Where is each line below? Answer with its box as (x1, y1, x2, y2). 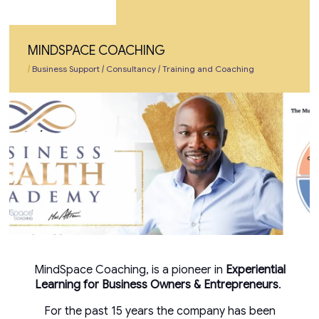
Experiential (225, 262, 286, 277)
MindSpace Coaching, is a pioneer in (33, 262, 226, 277)
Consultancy (104, 63, 156, 74)
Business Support (30, 63, 100, 74)
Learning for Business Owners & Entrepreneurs (35, 277, 278, 292)
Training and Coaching (160, 63, 254, 74)
